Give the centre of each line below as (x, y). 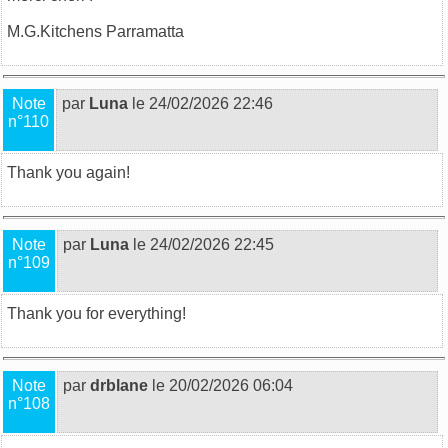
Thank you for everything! (96, 313)
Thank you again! (68, 172)
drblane (119, 385)
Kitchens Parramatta (112, 31)
